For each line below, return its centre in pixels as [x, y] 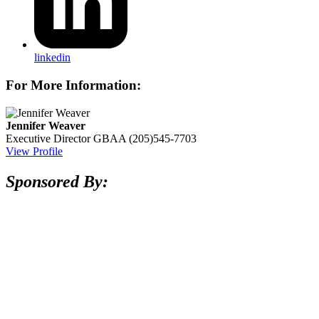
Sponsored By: [57, 181]
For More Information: [73, 85]
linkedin [52, 58]
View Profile [34, 151]
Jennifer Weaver [46, 125]
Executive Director [48, 138]
